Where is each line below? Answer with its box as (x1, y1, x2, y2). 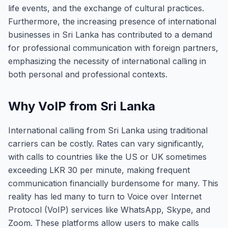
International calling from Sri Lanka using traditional (8, 125, 208, 135)
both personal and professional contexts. (8, 69, 167, 79)
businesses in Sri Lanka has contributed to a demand (8, 30, 212, 40)
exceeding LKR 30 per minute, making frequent (8, 165, 190, 175)
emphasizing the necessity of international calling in (8, 56, 206, 66)
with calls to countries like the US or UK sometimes (8, 152, 207, 162)
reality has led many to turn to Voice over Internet (8, 191, 202, 202)
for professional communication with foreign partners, (8, 43, 218, 53)
